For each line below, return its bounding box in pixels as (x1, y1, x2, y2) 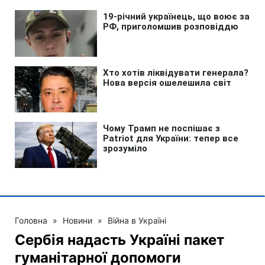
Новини (63, 215, 92, 225)
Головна (15, 215, 47, 225)
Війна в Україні (108, 215, 166, 225)
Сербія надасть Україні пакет (15, 231, 224, 248)
